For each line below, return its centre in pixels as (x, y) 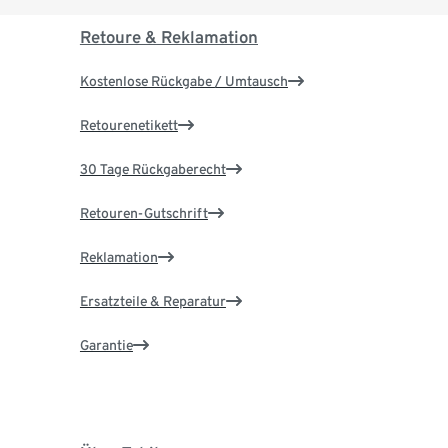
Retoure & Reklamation (168, 37)
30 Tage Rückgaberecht (152, 169)
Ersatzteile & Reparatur (152, 301)
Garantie (106, 345)
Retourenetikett (128, 125)
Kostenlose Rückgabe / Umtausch (183, 81)
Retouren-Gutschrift (143, 213)
